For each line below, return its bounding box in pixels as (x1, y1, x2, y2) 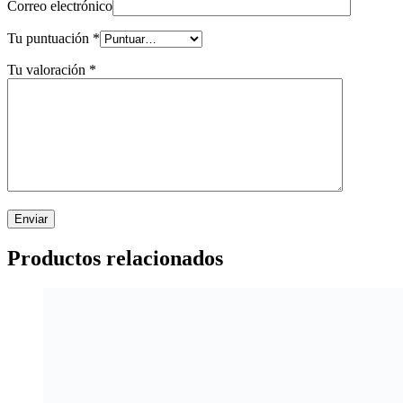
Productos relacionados (7, 246, 223, 270)
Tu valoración (7, 61, 89, 77)
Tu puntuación (7, 30, 93, 46)
